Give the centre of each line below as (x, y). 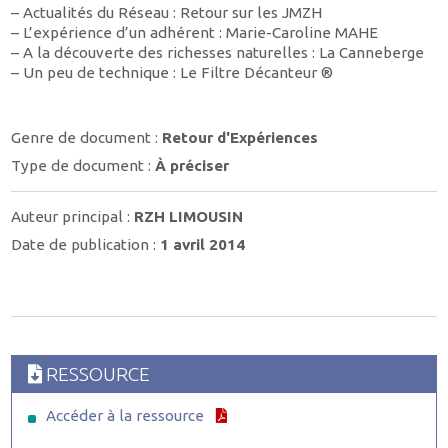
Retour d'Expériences (240, 138)
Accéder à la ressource (124, 415)
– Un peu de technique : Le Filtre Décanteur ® (172, 72)
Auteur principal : (73, 217)
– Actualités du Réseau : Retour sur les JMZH (167, 12)
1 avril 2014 (203, 244)
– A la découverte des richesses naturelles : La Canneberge (218, 52)
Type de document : (83, 165)
